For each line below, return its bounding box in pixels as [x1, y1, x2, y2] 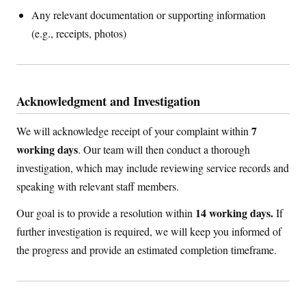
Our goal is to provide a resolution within [16, 205, 195, 220]
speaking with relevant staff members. [16, 179, 179, 194]
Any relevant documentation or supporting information [31, 7, 266, 22]
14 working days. [195, 204, 273, 221]
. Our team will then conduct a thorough [78, 142, 250, 157]
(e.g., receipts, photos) [31, 25, 127, 40]
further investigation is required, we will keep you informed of [16, 223, 281, 238]
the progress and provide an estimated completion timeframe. [16, 242, 277, 257]
